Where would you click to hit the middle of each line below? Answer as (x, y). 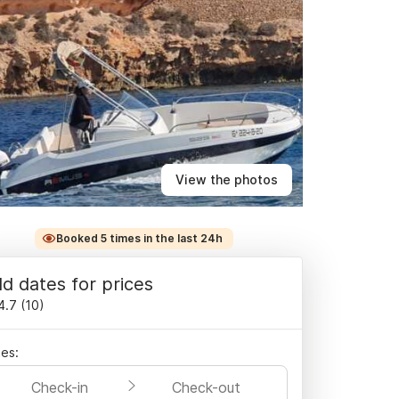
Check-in (60, 387)
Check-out (206, 387)
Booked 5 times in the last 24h (139, 238)
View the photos (227, 179)
